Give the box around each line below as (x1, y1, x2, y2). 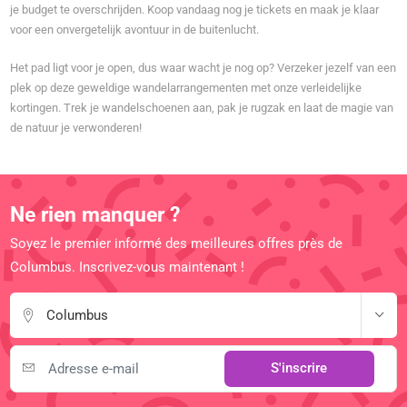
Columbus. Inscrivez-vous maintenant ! (10, 259, 245, 276)
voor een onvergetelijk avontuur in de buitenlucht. (10, 23, 260, 37)
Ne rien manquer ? (10, 203, 181, 227)
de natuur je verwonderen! (10, 121, 143, 135)
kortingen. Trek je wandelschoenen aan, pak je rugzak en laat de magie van (10, 101, 394, 115)
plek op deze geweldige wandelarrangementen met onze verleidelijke (10, 81, 362, 95)
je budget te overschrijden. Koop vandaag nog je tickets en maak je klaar (10, 3, 380, 17)
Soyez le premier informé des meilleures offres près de (10, 235, 343, 253)
